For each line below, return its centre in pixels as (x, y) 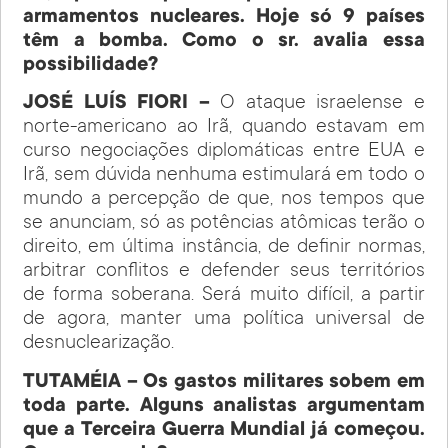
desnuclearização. (99, 344)
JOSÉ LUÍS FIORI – (122, 104)
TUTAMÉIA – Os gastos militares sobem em (224, 382)
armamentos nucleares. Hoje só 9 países (224, 17)
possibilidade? (91, 65)
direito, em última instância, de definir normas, (224, 248)
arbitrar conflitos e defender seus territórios (224, 272)
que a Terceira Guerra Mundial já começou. (224, 430)
